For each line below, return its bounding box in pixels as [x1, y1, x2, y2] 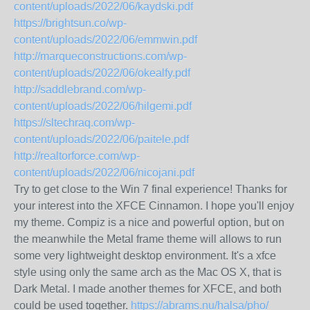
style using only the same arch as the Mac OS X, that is [14, 266, 282, 278]
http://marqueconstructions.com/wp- [14, 51, 187, 62]
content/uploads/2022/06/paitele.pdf [14, 134, 189, 145]
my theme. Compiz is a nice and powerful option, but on [14, 217, 284, 228]
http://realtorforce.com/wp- [14, 150, 140, 162]
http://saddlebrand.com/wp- [14, 84, 146, 95]
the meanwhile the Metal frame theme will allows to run [14, 233, 282, 245]
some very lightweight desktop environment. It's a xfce [14, 250, 276, 262]
